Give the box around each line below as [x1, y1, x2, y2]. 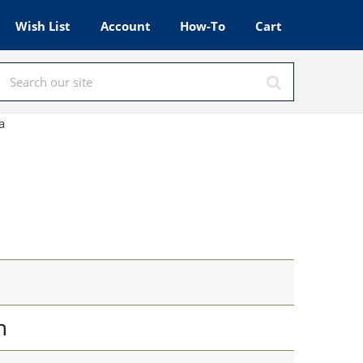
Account [100, 18, 151, 34]
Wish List [15, 18, 71, 34]
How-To [180, 18, 226, 34]
